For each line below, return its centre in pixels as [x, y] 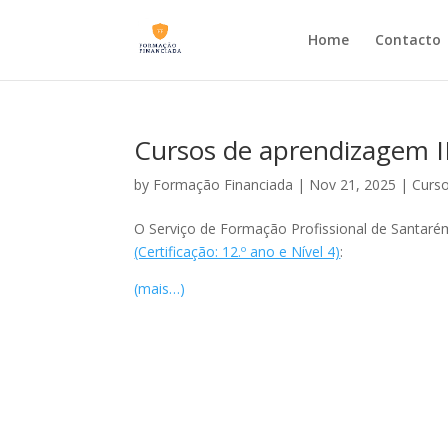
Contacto [407, 39]
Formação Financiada [223, 184]
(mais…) [160, 288]
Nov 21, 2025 [353, 184]
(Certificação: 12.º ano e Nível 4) [237, 251]
